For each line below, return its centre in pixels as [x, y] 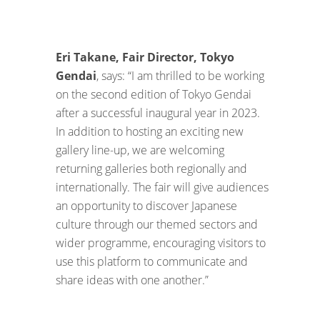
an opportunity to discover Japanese [146, 205]
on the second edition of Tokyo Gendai [154, 94]
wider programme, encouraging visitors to [161, 242]
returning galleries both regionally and [151, 168]
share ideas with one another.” [132, 280]
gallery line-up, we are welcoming [140, 150]
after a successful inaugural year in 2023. [158, 112]
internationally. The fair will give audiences [162, 187]
